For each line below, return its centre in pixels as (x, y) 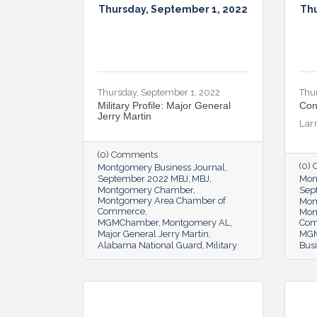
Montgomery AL (196, 222)
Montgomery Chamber (145, 190)
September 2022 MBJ (143, 178)
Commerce (121, 211)
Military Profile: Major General (164, 105)
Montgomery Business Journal (161, 167)
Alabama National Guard (150, 245)
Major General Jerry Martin (153, 234)
